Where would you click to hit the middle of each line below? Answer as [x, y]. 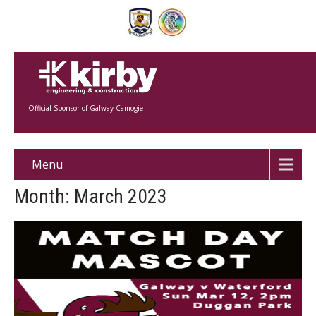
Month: [44, 196]
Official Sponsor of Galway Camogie [86, 108]
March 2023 [121, 196]
